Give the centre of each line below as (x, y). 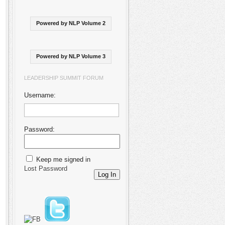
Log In (107, 175)
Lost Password (46, 169)
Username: (40, 95)
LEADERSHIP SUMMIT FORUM (64, 78)
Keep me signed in (63, 160)
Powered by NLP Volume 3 (71, 56)
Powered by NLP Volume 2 (71, 23)
